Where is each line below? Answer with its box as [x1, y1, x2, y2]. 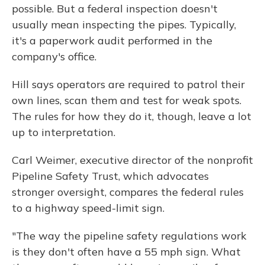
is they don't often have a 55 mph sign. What [12, 245, 241, 259]
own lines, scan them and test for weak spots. [12, 93, 241, 108]
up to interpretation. [12, 125, 115, 140]
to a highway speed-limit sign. [12, 201, 164, 215]
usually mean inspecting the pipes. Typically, [12, 18, 236, 32]
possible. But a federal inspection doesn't [12, 2, 218, 16]
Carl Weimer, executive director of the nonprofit [12, 153, 253, 167]
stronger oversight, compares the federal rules [12, 185, 244, 199]
